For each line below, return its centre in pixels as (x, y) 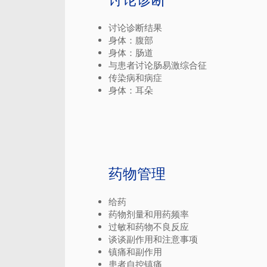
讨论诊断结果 (135, 28)
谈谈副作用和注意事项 (153, 239)
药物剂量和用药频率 (149, 214)
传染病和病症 (135, 78)
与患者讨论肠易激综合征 (158, 65)
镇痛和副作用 (135, 252)
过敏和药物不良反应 (149, 227)
